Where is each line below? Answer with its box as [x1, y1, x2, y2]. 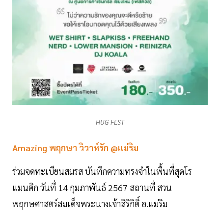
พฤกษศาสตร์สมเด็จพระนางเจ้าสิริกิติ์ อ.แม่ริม [12, 197, 167, 209]
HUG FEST [95, 117, 125, 126]
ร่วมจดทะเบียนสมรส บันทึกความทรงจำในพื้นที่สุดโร [12, 165, 192, 177]
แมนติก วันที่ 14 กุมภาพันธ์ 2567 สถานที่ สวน [12, 181, 172, 193]
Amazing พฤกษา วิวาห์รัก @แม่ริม [12, 141, 138, 153]
